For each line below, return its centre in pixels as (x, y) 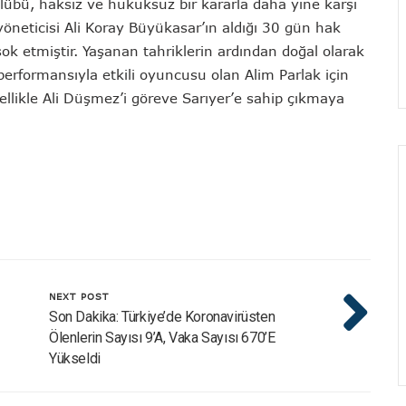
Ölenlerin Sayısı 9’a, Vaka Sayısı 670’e (162, 337)
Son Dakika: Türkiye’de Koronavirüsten (162, 316)
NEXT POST (79, 296)
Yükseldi (75, 358)
